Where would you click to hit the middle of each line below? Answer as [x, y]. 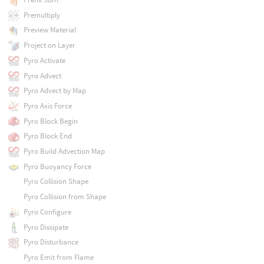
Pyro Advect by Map [55, 91]
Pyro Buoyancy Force [57, 166]
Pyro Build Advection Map [64, 151]
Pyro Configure [47, 212]
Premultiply [42, 15]
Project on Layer [49, 45]
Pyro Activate [44, 60]
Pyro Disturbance [51, 242]
